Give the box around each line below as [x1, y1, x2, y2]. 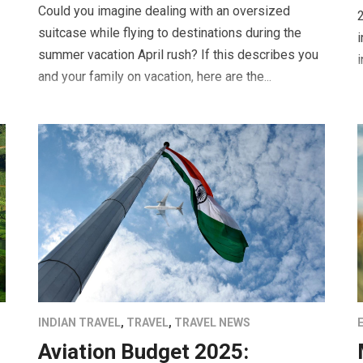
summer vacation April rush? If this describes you [38, 47, 319, 63]
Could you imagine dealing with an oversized [38, 3, 291, 19]
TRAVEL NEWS [174, 316, 251, 330]
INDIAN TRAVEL [38, 316, 122, 330]
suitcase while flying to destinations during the [38, 25, 302, 41]
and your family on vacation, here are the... [38, 69, 272, 85]
